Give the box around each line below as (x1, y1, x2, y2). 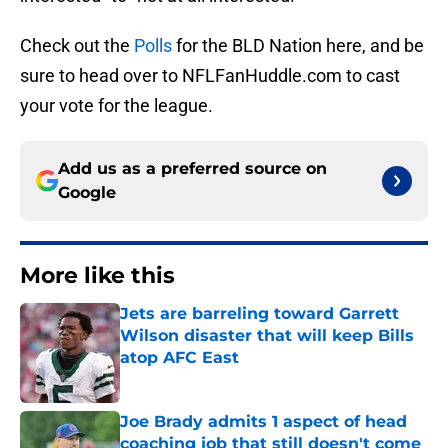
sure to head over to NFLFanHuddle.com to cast (20, 65, 400, 87)
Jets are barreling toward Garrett (120, 304, 399, 324)
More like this (20, 262, 175, 290)
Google (58, 183, 116, 203)
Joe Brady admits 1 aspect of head (120, 412, 407, 432)
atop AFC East (120, 348, 239, 368)
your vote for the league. (20, 95, 213, 117)
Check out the (20, 35, 134, 57)
